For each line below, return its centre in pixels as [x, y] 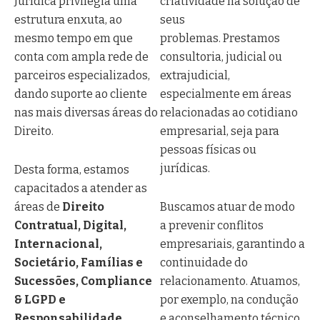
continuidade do [204, 262]
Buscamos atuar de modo [227, 206]
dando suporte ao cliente [81, 94]
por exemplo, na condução [229, 299]
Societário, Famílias [74, 262]
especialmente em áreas [226, 94]
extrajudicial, [195, 75]
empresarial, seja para [220, 131]
